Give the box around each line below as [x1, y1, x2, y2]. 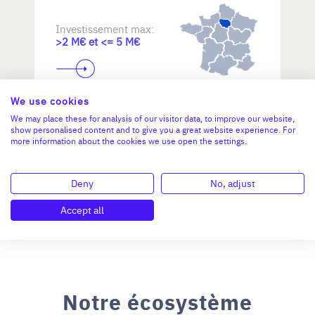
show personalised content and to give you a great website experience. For [11, 123, 295, 135]
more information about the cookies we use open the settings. [11, 134, 247, 146]
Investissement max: [56, 20, 154, 36]
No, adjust [210, 176, 255, 190]
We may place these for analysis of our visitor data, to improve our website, [11, 112, 295, 124]
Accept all [60, 202, 104, 217]
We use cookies [11, 94, 89, 108]
